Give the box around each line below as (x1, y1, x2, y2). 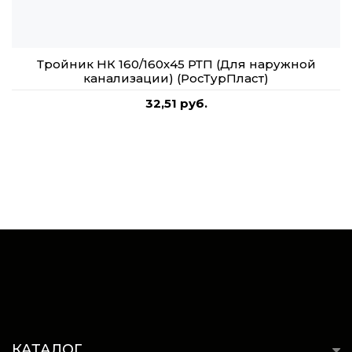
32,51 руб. (145, 95, 207, 111)
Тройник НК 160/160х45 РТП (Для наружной (36, 56, 316, 71)
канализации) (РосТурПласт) (83, 70, 269, 86)
